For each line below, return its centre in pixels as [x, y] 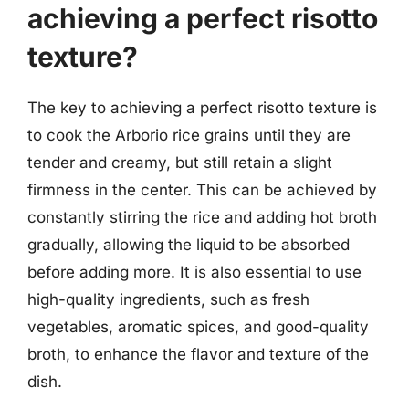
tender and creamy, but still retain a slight [180, 163]
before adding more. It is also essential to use [194, 272]
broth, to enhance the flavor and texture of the [198, 354]
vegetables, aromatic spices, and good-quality [198, 327]
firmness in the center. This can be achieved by [202, 190]
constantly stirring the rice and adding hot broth [202, 217]
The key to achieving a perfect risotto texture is [202, 108]
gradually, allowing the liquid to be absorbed [189, 245]
